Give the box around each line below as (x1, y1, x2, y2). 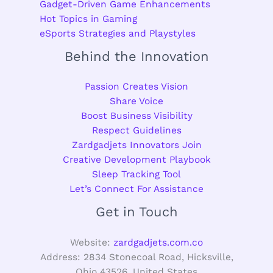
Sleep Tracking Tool (92, 169, 181, 180)
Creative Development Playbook (62, 154, 211, 166)
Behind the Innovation (64, 48, 209, 64)
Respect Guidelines (91, 125, 182, 136)
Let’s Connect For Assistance (69, 183, 204, 195)
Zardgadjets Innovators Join (71, 140, 202, 151)
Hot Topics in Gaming (40, 13, 137, 24)
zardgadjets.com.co (113, 237, 203, 249)
